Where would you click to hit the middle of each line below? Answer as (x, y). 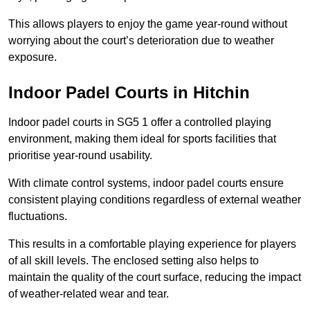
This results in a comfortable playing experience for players (152, 244)
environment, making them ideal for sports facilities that (142, 139)
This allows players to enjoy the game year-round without (148, 24)
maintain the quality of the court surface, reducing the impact (155, 277)
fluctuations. (38, 217)
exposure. (33, 57)
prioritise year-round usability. (80, 156)
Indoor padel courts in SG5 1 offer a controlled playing (140, 122)
